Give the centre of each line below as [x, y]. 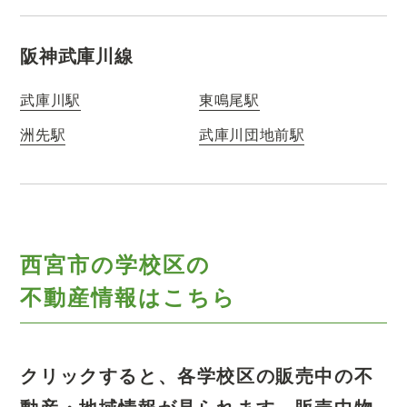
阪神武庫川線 [77, 55]
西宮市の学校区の [115, 263]
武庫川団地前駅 [252, 134]
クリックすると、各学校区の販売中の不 [197, 375]
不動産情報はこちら [128, 296]
